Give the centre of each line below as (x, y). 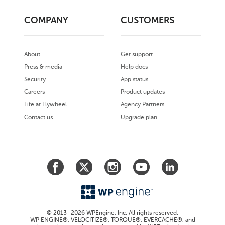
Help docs (134, 67)
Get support (137, 54)
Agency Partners (142, 105)
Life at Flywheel (45, 105)
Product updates (143, 92)
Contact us (38, 117)
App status (134, 80)
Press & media (43, 67)
